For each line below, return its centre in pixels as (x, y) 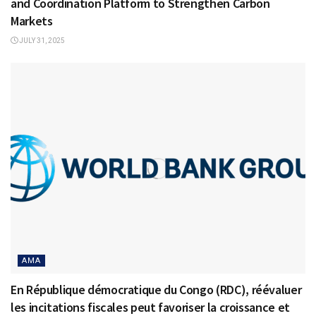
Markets (32, 21)
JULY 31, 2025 (41, 41)
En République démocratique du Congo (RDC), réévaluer (156, 290)
